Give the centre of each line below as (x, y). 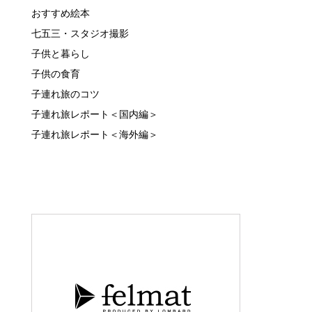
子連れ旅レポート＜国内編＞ (95, 114)
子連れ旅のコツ (65, 94)
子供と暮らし (61, 54)
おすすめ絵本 (61, 13)
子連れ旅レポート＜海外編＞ (95, 134)
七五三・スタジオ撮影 (80, 33)
